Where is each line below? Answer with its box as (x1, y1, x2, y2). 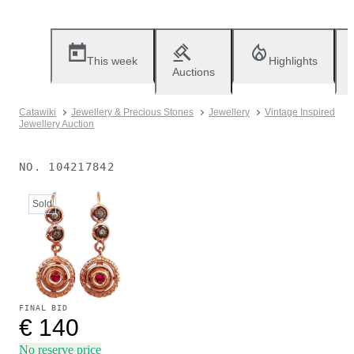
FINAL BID (19, 303, 69, 312)
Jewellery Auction (19, 119, 94, 130)
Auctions (172, 66, 215, 78)
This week (87, 55, 137, 67)
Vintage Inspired (265, 107, 335, 118)
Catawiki (19, 107, 56, 118)
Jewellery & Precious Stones (71, 107, 194, 118)
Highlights (269, 55, 318, 67)
